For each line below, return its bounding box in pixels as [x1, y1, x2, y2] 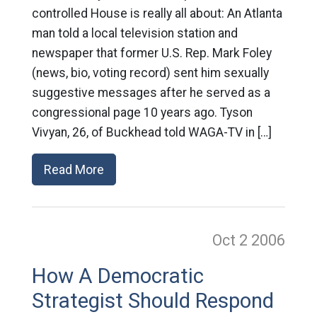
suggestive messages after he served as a [31, 85, 270, 100]
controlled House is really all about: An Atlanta [31, 6, 282, 21]
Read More [43, 161, 104, 177]
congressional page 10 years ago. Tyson [31, 105, 253, 120]
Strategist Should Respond [31, 288, 274, 313]
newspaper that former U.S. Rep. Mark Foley [31, 45, 272, 60]
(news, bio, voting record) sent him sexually [31, 65, 269, 80]
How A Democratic [31, 263, 204, 288]
